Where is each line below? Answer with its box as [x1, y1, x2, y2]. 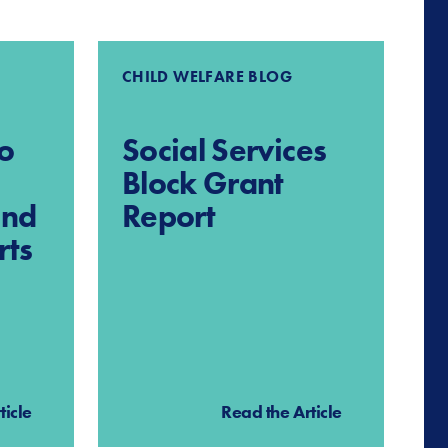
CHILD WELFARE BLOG [121, 66, 293, 88]
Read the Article [221, 400, 342, 424]
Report [121, 196, 216, 238]
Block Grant [121, 163, 284, 205]
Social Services [121, 130, 327, 172]
